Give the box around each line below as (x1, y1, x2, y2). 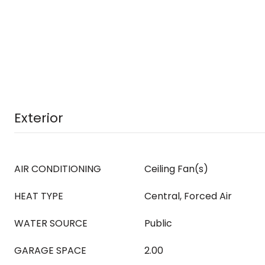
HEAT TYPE (14, 189, 63, 203)
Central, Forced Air (144, 189, 232, 203)
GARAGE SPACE (14, 244, 86, 257)
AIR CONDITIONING (14, 162, 101, 176)
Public (144, 216, 172, 230)
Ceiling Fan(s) (144, 162, 208, 176)
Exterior (14, 109, 63, 127)
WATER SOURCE (14, 216, 88, 230)
